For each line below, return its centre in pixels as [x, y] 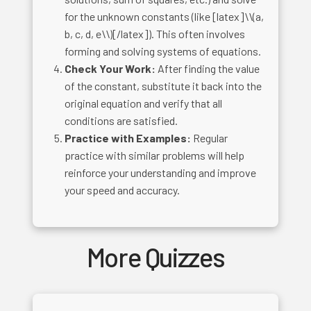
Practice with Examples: [128, 137]
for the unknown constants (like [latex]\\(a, [165, 16]
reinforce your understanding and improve [161, 172]
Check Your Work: [110, 68]
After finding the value [208, 68]
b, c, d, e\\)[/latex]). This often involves [155, 33]
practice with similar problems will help [155, 155]
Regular [210, 137]
